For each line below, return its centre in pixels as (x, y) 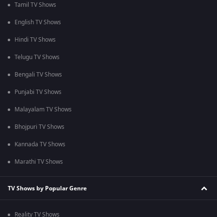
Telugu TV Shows (37, 57)
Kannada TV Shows (40, 145)
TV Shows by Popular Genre (47, 188)
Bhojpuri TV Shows (39, 127)
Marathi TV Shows (39, 162)
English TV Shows (38, 23)
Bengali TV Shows (38, 75)
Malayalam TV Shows (43, 110)
